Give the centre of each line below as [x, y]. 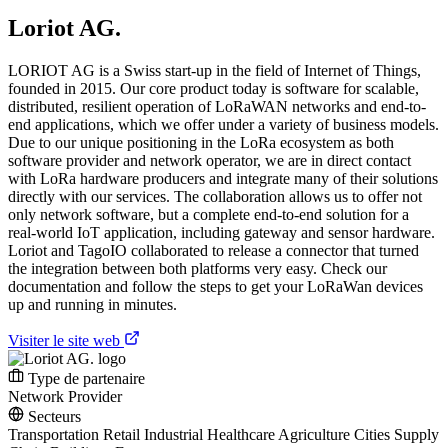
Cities [374, 434]
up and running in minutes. [92, 304]
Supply [416, 434]
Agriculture [316, 434]
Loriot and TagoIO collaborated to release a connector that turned [213, 250]
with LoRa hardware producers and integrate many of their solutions [223, 178]
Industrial [175, 434]
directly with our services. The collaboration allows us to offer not [215, 196]
